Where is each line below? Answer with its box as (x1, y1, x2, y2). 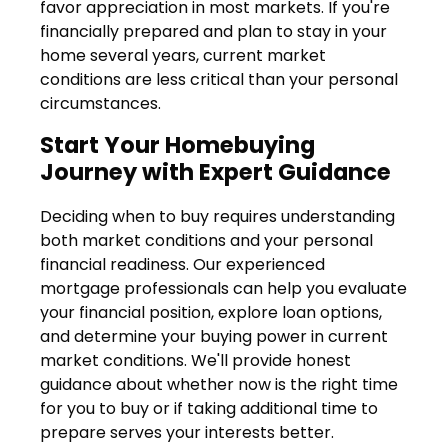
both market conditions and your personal (40, 229, 373, 253)
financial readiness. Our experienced (40, 253, 325, 277)
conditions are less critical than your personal (40, 68, 398, 92)
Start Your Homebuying (40, 129, 315, 162)
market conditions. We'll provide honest (40, 349, 351, 373)
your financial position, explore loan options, (40, 301, 382, 325)
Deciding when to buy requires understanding (40, 205, 395, 229)
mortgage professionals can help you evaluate (40, 277, 407, 301)
